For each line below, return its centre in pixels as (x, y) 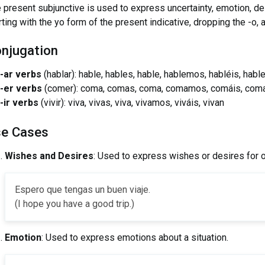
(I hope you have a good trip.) (74, 203)
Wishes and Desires (49, 156)
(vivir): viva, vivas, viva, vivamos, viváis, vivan (131, 102)
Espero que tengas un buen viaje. (82, 189)
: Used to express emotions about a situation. (135, 237)
